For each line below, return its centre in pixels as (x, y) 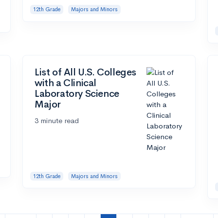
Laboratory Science (77, 93)
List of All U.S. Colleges (86, 72)
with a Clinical (65, 83)
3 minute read (57, 120)
